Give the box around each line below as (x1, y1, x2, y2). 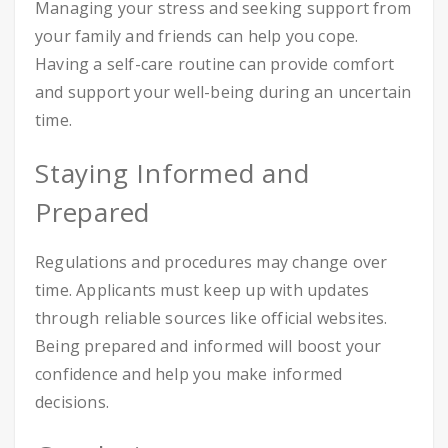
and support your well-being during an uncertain (35, 81, 412, 103)
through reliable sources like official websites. (35, 307, 388, 329)
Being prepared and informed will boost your (35, 335, 382, 357)
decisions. (35, 391, 109, 413)
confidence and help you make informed (35, 363, 343, 385)
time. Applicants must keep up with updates (35, 279, 370, 301)
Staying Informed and (35, 155, 310, 191)
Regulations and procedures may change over (35, 251, 388, 273)
